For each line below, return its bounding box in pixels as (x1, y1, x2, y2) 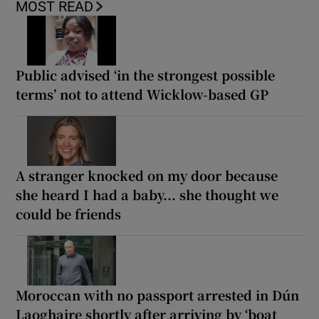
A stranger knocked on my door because (16, 165, 278, 184)
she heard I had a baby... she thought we (16, 184, 279, 204)
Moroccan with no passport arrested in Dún (16, 285, 300, 304)
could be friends (16, 204, 122, 223)
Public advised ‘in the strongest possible (16, 66, 276, 84)
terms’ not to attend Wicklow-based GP (16, 85, 269, 103)
